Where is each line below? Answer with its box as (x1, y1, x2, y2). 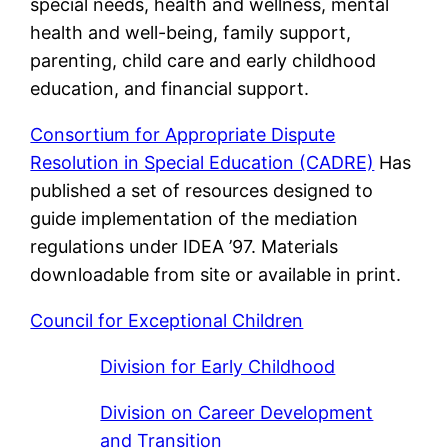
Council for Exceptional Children (30, 310, 304, 332)
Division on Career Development (100, 402, 374, 424)
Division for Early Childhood (100, 356, 336, 378)
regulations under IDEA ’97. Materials (30, 236, 339, 258)
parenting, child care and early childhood (30, 50, 377, 72)
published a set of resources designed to (30, 180, 374, 202)
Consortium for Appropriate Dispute (30, 124, 336, 146)
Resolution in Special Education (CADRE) (30, 152, 375, 174)
